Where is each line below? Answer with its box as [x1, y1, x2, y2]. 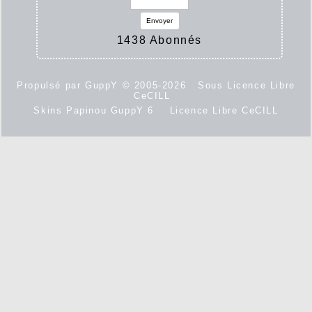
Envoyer [146, 17, 173, 25]
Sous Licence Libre [198, 80, 295, 91]
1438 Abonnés [116, 34, 203, 47]
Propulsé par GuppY [17, 80, 123, 91]
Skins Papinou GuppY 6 [33, 105, 162, 116]
